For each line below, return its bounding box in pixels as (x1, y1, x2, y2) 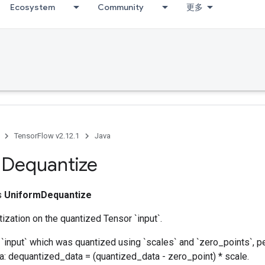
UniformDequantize (4, 189, 92, 201)
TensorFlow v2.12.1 (14, 131, 79, 140)
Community (98, 2, 144, 12)
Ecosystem (10, 2, 55, 12)
